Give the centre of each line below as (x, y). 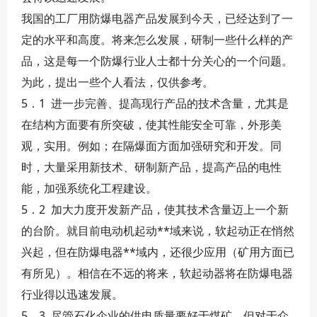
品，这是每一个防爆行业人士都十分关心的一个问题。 (157, 61)
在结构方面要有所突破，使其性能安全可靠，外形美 (151, 125)
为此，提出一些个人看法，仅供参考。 (117, 82)
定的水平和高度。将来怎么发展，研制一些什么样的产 (157, 40)
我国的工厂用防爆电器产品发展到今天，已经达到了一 (157, 18)
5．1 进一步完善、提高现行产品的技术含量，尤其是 (155, 103)
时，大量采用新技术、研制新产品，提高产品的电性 (151, 167)
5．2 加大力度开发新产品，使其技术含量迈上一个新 (155, 209)
